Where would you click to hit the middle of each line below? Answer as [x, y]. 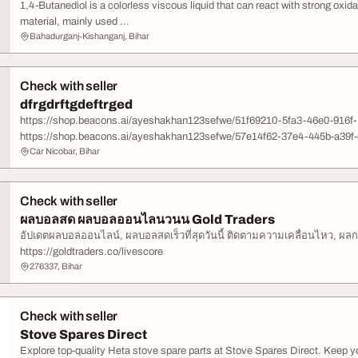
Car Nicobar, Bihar [65, 151]
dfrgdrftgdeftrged [76, 104]
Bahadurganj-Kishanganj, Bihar [89, 36]
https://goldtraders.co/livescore [91, 252]
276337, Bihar [56, 266]
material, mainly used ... [75, 22]
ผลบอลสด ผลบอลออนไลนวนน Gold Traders [147, 219]
